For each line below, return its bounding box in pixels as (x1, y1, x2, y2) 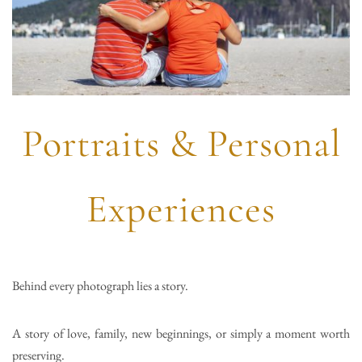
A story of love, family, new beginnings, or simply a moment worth (12, 325, 350, 343)
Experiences (86, 186, 276, 234)
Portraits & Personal (21, 120, 341, 168)
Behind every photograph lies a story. (12, 277, 188, 295)
